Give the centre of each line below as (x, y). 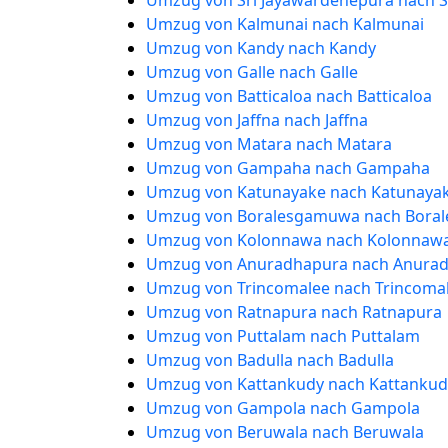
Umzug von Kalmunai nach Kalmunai (285, 24)
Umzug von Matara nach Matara (269, 144)
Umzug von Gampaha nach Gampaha (288, 168)
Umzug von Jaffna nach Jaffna (257, 120)
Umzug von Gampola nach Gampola (283, 408)
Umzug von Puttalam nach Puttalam (283, 336)
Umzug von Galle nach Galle (252, 72)
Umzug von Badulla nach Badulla (270, 360)
